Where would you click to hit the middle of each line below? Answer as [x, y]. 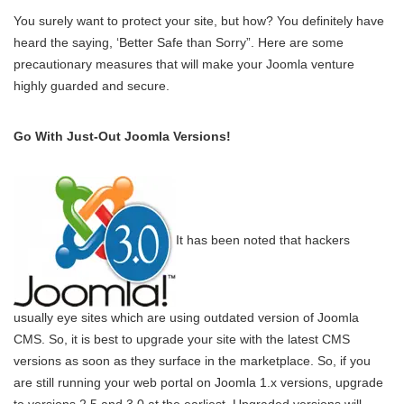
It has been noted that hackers [263, 239]
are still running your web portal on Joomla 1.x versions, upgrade [198, 382]
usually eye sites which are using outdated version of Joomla [186, 317]
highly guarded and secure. [92, 85]
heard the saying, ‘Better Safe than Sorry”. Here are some [179, 42]
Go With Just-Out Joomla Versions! [122, 136]
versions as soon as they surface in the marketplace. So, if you [192, 360]
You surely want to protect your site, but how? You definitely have [199, 20]
